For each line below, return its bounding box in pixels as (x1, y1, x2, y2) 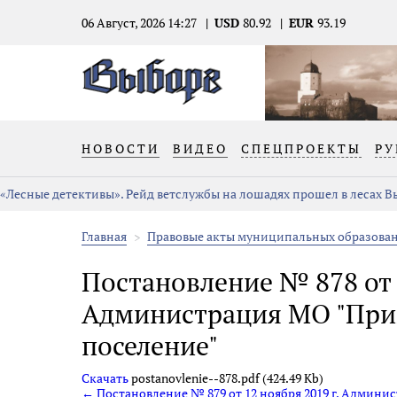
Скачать (82, 370, 128, 386)
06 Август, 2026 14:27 (82, 14, 197, 31)
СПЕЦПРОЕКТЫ (241, 140, 362, 157)
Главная (82, 228, 127, 245)
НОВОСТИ (82, 140, 160, 157)
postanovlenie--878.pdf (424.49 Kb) (128, 370, 323, 386)
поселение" (82, 328, 218, 363)
